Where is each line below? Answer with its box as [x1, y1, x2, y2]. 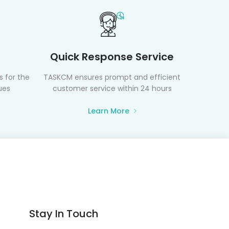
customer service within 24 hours [52, 83, 172, 94]
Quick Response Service [50, 50, 174, 64]
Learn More [87, 106, 129, 117]
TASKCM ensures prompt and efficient [43, 72, 181, 83]
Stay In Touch [29, 207, 98, 221]
